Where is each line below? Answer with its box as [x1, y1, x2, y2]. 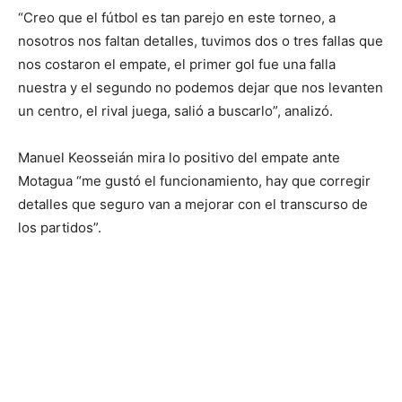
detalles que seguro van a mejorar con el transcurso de [18, 195, 368, 213]
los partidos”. [18, 218, 101, 236]
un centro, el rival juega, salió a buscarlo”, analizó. [18, 101, 333, 119]
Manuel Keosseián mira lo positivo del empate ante [18, 148, 340, 166]
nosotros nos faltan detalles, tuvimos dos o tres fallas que [18, 31, 383, 49]
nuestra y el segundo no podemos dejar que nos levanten [18, 78, 383, 96]
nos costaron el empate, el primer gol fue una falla [18, 55, 336, 73]
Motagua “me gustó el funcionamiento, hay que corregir [18, 171, 371, 189]
